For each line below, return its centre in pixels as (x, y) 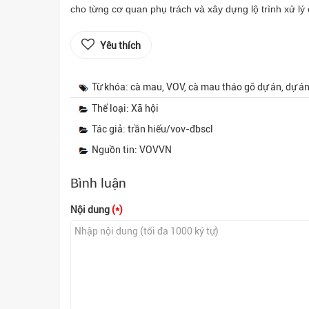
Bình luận (98, 183)
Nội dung (91, 209)
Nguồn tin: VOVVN (132, 149)
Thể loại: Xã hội (125, 108)
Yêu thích (120, 45)
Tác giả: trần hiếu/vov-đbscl (152, 129)
